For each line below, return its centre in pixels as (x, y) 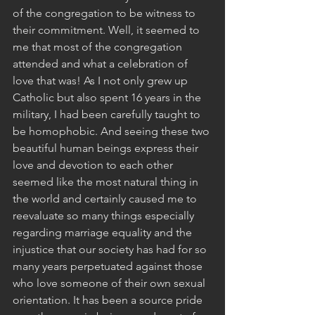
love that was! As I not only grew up (102, 80)
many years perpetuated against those (109, 266)
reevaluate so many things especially (105, 215)
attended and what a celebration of (102, 63)
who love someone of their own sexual (110, 283)
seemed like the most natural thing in (107, 181)
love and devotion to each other (94, 165)
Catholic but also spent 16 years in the (108, 97)
